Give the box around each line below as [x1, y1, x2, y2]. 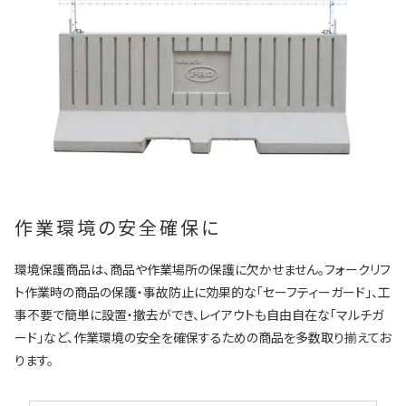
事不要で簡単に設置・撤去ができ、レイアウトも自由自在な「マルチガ [14, 305, 383, 324]
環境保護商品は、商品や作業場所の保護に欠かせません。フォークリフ [14, 260, 391, 278]
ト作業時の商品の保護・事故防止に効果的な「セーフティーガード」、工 [14, 283, 391, 301]
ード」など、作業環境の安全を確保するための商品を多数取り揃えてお [14, 328, 391, 346]
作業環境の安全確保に [14, 214, 221, 240]
